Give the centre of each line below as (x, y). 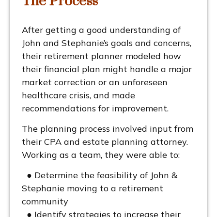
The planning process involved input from (108, 129)
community (45, 201)
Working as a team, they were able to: (101, 155)
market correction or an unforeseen (95, 82)
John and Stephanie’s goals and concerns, (107, 43)
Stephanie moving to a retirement (93, 188)
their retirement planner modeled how (101, 56)
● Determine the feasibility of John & (100, 175)
